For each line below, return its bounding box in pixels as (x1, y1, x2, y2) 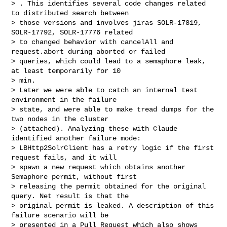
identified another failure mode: (11, 134, 145, 142)
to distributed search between (11, 9, 133, 17)
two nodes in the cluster (11, 115, 113, 123)
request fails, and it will (11, 153, 121, 162)
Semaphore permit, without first (11, 172, 141, 181)
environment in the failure (11, 95, 121, 104)
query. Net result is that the (11, 192, 133, 200)
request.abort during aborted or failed (11, 47, 170, 56)
